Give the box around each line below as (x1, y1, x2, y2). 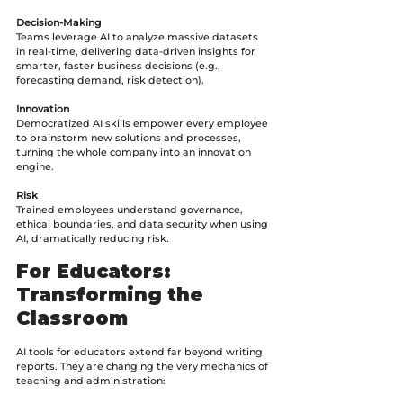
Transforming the (16, 282, 209, 306)
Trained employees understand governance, (16, 202, 246, 216)
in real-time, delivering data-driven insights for (16, 44, 258, 58)
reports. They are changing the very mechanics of (16, 359, 271, 372)
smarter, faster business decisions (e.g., (16, 58, 223, 72)
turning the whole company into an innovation (16, 145, 254, 158)
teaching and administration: (16, 373, 166, 387)
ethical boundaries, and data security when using (16, 217, 271, 230)
